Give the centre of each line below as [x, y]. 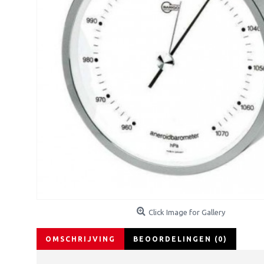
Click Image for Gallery [187, 212]
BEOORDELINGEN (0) [180, 239]
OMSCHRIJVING [80, 239]
